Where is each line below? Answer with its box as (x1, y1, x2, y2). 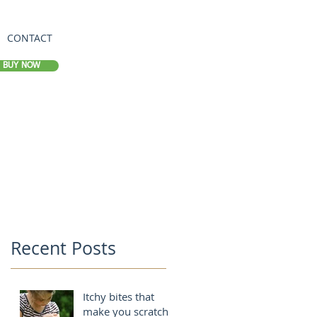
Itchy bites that (83, 289, 154, 304)
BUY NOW (3, 62, 40, 70)
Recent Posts (11, 236, 116, 260)
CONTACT (7, 31, 52, 45)
